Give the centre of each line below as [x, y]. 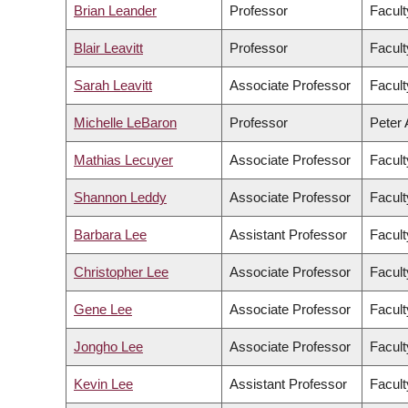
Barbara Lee [110, 235]
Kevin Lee [103, 384]
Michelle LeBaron [125, 123]
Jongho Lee [108, 347]
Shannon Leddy [120, 198]
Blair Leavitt [108, 48]
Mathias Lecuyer [123, 160]
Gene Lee [103, 310]
